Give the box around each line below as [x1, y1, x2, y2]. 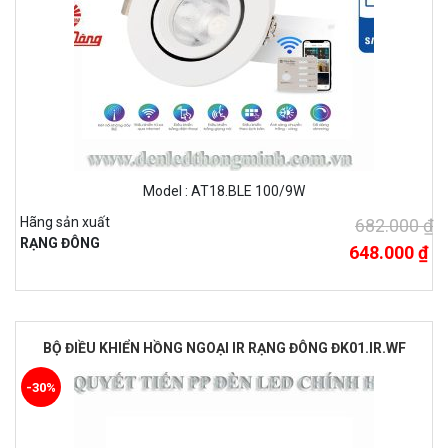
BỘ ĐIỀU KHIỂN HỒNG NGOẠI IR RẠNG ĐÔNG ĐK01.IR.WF [42, 340, 406, 357]
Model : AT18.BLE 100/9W [143, 183, 305, 200]
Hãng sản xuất [20, 214, 110, 231]
